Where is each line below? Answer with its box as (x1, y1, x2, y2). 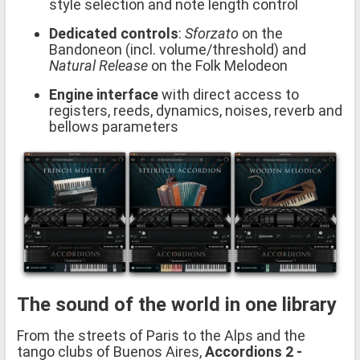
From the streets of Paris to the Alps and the (17, 327, 305, 345)
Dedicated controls (49, 24, 178, 42)
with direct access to (158, 85, 299, 103)
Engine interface (49, 85, 158, 103)
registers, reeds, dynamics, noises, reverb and (49, 101, 342, 119)
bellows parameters (49, 117, 178, 135)
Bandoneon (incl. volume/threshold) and (49, 40, 306, 58)
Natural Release (49, 56, 148, 74)
